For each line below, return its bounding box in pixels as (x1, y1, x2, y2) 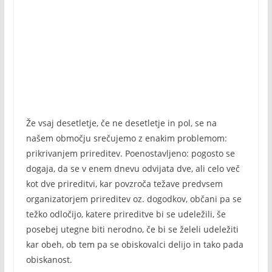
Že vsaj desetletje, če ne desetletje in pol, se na (25, 117, 217, 129)
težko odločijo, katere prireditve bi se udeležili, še (25, 208, 226, 220)
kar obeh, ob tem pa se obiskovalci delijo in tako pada (25, 239, 243, 250)
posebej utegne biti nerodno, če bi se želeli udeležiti (25, 223, 239, 235)
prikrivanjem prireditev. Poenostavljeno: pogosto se (25, 148, 235, 159)
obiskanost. (25, 254, 72, 265)
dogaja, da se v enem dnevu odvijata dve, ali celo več (25, 163, 240, 174)
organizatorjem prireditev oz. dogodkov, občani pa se (25, 193, 242, 205)
